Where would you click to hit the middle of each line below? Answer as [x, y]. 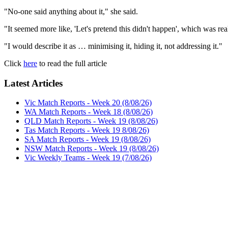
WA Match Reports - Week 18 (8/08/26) [89, 112]
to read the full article [72, 63]
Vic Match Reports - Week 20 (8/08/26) [88, 103]
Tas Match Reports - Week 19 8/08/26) [87, 130]
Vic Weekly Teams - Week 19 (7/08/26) [88, 158]
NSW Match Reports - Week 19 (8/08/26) [92, 149]
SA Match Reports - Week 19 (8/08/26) [88, 139]
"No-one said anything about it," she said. [71, 11]
